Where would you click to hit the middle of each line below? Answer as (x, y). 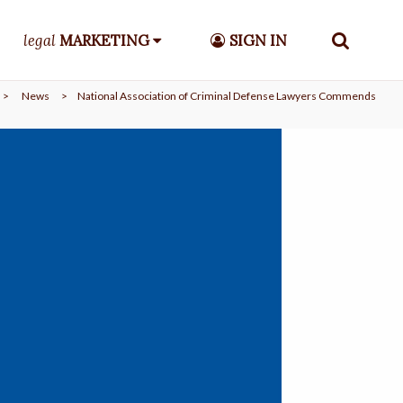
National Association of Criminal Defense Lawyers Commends (226, 96)
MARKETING (104, 40)
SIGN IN (258, 40)
